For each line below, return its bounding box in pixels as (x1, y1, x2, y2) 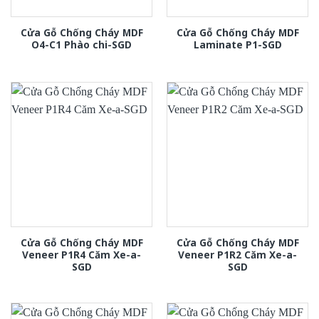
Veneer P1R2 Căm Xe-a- (178, 247, 297, 261)
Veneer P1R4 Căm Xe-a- (22, 247, 141, 261)
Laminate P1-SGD (193, 37, 282, 51)
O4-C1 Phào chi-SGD (31, 37, 132, 51)
